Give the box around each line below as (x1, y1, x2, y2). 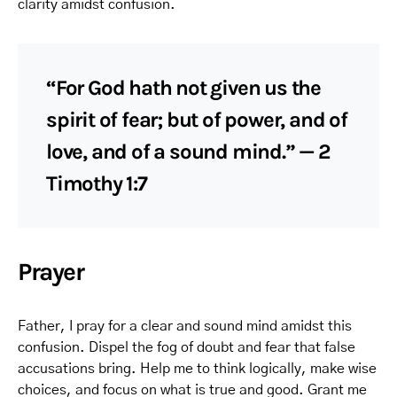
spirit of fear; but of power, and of (46, 107, 347, 132)
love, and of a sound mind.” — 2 (46, 139, 331, 164)
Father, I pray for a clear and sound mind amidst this (18, 319, 352, 333)
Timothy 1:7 (46, 171, 147, 196)
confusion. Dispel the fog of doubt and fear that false (18, 340, 355, 354)
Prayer (18, 257, 84, 286)
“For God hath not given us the (46, 75, 321, 100)
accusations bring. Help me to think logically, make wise (18, 362, 377, 376)
